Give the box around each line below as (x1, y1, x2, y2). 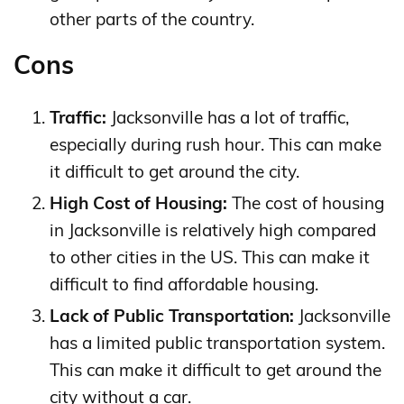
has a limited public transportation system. (50, 332, 385, 354)
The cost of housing (227, 192, 384, 215)
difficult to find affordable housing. (50, 273, 318, 296)
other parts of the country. (50, 8, 254, 31)
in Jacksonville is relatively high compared (50, 219, 376, 242)
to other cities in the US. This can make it (50, 246, 370, 269)
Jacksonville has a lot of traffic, (106, 106, 349, 129)
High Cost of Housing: (50, 192, 227, 215)
